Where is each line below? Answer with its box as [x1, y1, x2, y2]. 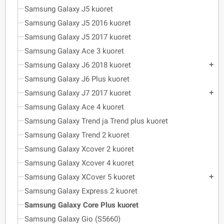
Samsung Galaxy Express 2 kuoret [24, 186, 137, 195]
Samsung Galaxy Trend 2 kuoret [24, 130, 129, 139]
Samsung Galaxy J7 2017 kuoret [24, 88, 131, 97]
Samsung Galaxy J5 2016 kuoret [24, 18, 131, 27]
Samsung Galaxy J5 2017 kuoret [24, 32, 131, 41]
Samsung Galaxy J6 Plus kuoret [24, 74, 129, 83]
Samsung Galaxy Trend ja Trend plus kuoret [24, 116, 168, 125]
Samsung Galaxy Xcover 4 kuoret [24, 158, 134, 167]
